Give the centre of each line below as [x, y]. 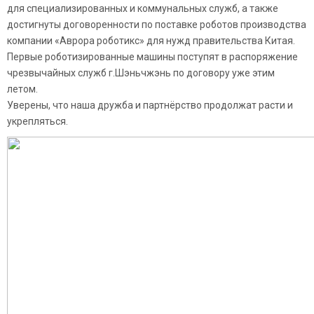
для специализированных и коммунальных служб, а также [143, 8]
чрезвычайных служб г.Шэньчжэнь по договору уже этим [141, 73]
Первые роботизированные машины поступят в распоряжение [152, 57]
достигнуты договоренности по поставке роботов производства [157, 25]
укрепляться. [37, 121]
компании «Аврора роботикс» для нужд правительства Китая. [151, 41]
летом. [22, 89]
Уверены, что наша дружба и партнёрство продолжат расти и [150, 105]
